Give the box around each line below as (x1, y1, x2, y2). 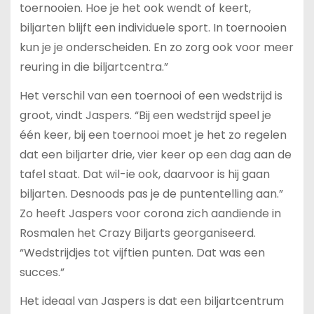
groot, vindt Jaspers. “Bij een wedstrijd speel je (19, 107, 271, 123)
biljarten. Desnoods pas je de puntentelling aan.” (19, 185, 283, 202)
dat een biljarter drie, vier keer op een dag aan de (19, 146, 292, 163)
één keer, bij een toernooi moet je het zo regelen (19, 126, 287, 143)
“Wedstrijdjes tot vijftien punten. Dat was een (19, 244, 265, 261)
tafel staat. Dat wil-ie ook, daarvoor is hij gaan (19, 165, 270, 182)
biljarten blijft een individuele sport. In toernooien (19, 20, 289, 36)
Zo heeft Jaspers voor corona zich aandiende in (19, 205, 281, 221)
